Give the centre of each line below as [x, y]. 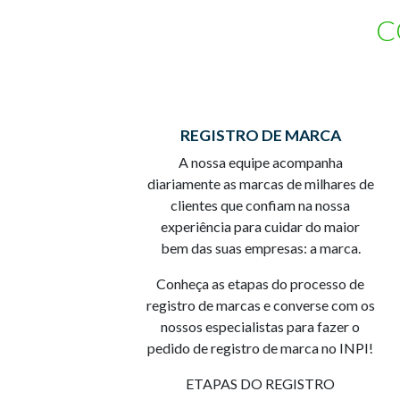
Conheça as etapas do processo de [261, 283]
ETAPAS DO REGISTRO [261, 383]
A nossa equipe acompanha [260, 162]
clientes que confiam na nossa [261, 204]
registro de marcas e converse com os [261, 304]
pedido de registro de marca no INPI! [261, 347]
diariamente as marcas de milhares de [260, 183]
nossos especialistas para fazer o [261, 326]
